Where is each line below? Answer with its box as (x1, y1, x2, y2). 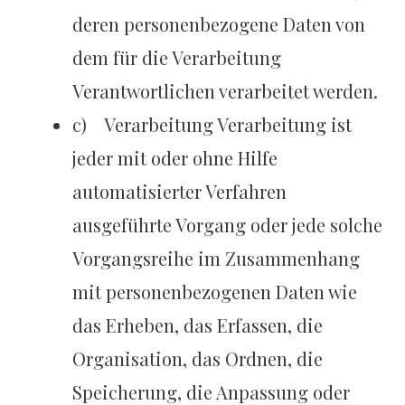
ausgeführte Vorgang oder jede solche (72, 212, 383, 238)
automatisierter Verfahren (72, 179, 287, 204)
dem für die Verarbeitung (72, 45, 282, 71)
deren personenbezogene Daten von (72, 12, 366, 37)
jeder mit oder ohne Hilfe (72, 146, 278, 171)
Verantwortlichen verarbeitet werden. (72, 79, 379, 104)
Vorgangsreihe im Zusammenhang (72, 246, 361, 271)
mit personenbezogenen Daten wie (72, 279, 358, 305)
